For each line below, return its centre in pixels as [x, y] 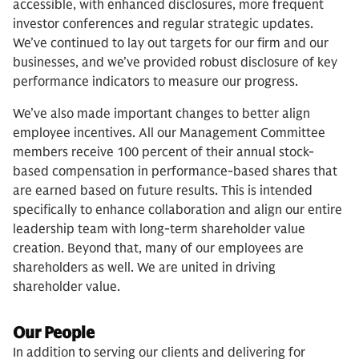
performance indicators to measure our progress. [155, 82]
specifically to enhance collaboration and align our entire [177, 210]
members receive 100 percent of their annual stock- [163, 153]
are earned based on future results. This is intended [163, 191]
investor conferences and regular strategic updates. [163, 24]
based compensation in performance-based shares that [175, 172]
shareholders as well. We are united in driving [144, 268]
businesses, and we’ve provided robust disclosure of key [175, 63]
